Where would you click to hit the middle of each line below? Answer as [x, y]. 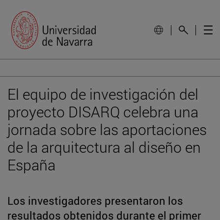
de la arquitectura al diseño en [104, 147]
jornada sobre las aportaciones [107, 129]
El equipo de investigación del [103, 94]
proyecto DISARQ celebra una [103, 111]
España [31, 165]
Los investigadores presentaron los [95, 200]
